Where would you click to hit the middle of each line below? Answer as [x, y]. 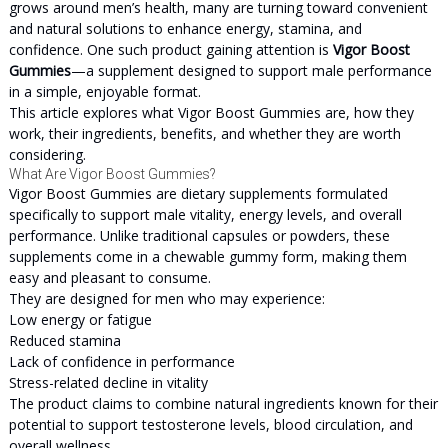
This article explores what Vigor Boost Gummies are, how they [211, 112]
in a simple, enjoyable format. [104, 91]
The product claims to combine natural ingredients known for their [223, 403]
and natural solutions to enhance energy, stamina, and [185, 28]
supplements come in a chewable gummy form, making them [207, 256]
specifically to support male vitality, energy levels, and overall [205, 214]
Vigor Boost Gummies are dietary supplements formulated [198, 193]
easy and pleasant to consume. [109, 277]
